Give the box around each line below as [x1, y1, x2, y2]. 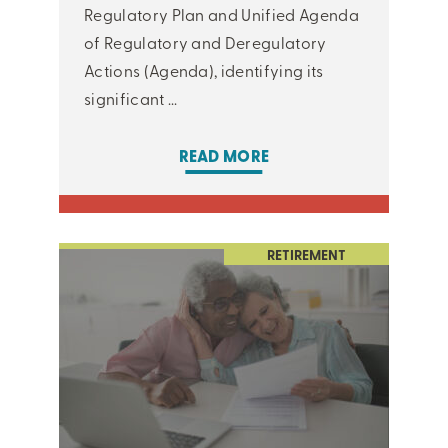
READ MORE [178, 144, 270, 168]
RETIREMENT [267, 244, 346, 264]
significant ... [84, 87, 178, 109]
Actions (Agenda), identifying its [84, 59, 324, 81]
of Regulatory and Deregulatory [84, 31, 327, 53]
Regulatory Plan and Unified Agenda [84, 3, 359, 25]
